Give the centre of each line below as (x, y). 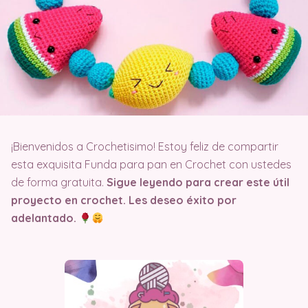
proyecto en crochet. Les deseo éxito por (124, 200)
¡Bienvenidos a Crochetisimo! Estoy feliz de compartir (145, 147)
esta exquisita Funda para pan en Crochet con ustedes (151, 165)
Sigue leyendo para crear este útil (198, 183)
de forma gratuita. (59, 183)
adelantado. (45, 218)
